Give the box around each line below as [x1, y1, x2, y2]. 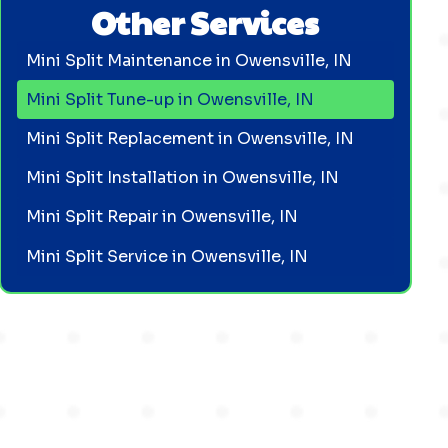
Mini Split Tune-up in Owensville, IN [26, 88, 315, 110]
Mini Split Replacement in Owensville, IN [26, 127, 355, 149]
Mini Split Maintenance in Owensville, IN [26, 49, 353, 71]
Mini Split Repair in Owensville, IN [26, 206, 299, 228]
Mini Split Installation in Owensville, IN [26, 167, 340, 189]
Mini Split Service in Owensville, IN [26, 245, 309, 267]
